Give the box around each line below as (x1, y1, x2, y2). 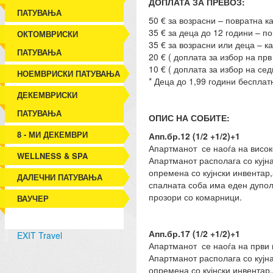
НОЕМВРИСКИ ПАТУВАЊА (17, 68, 121, 79)
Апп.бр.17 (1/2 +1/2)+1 (148, 227, 240, 239)
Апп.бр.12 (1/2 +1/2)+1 (148, 130, 240, 142)
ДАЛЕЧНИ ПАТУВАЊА (17, 171, 103, 183)
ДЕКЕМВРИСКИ (17, 89, 78, 101)
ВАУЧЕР (17, 193, 49, 204)
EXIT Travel (17, 229, 63, 241)
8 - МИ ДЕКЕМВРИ (17, 129, 88, 140)
